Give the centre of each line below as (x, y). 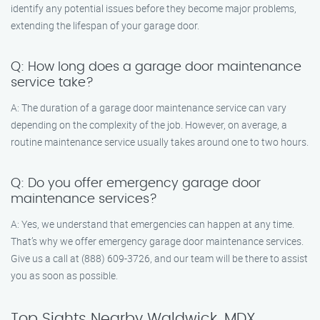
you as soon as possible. (64, 275)
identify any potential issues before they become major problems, (154, 8)
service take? (52, 83)
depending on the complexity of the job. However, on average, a (149, 125)
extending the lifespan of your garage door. (105, 25)
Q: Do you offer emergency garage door (136, 184)
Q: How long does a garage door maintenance (156, 67)
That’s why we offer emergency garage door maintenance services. (157, 241)
